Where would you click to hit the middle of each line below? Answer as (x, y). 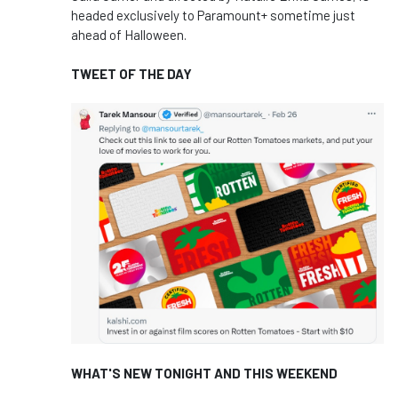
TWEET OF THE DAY (131, 74)
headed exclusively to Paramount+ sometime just (213, 16)
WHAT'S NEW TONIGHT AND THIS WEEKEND (204, 373)
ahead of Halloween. (129, 35)
